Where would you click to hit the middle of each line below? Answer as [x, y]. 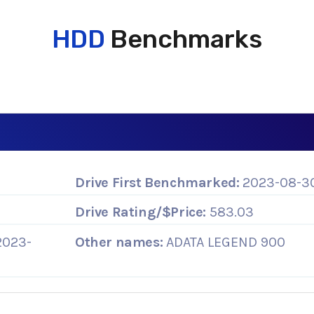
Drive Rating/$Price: [141, 212]
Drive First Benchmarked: [157, 182]
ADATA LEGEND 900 [224, 242]
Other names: [119, 242]
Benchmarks [184, 39]
